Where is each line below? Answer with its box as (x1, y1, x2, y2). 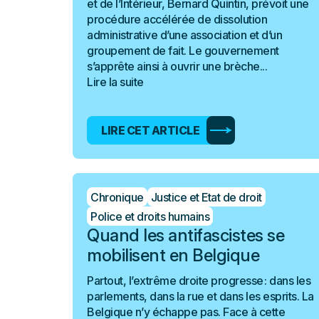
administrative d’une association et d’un (87, 28, 282, 42)
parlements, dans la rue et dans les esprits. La (87, 289, 314, 303)
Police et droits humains (90, 209, 209, 224)
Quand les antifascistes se (87, 225, 284, 246)
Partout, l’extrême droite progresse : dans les (87, 273, 310, 288)
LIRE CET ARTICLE (101, 123, 199, 137)
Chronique (90, 189, 144, 204)
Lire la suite (87, 75, 144, 89)
